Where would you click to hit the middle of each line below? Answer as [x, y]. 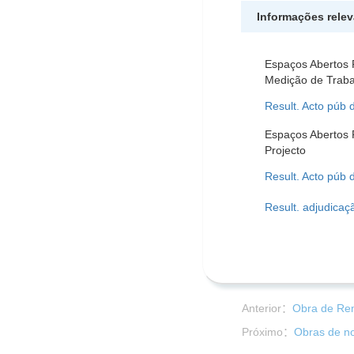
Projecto [285, 150]
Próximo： [268, 332]
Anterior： [267, 308]
